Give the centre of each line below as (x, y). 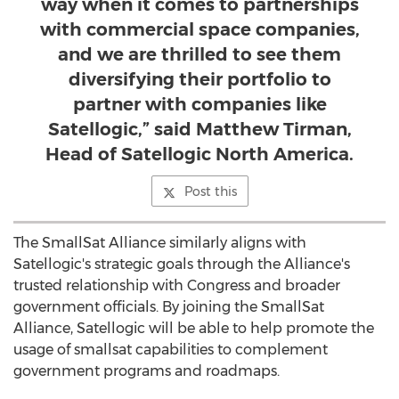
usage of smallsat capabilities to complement (171, 350)
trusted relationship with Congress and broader (177, 285)
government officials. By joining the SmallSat (169, 307)
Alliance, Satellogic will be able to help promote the (194, 328)
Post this (210, 191)
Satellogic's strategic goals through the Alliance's (182, 264)
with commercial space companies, (199, 29)
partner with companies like (199, 104)
